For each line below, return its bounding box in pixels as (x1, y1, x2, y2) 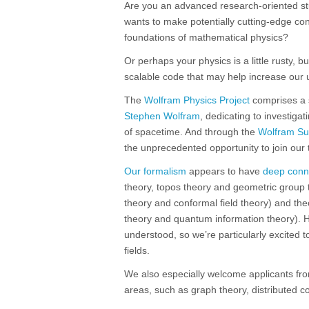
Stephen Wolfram (124, 110, 200, 121)
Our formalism (124, 166, 186, 177)
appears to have (186, 166, 263, 177)
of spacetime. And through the (124, 126, 258, 137)
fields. (124, 245, 150, 256)
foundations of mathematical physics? (124, 32, 288, 43)
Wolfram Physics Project (144, 94, 250, 106)
